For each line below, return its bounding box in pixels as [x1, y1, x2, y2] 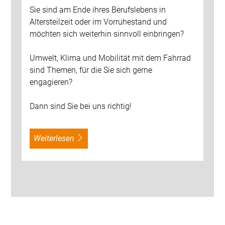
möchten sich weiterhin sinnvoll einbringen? [29, 29, 184, 39]
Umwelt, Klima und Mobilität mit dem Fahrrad [29, 53, 191, 63]
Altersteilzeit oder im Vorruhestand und [29, 17, 167, 27]
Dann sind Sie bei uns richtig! [29, 101, 132, 111]
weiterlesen [40, 133, 74, 143]
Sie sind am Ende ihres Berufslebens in [29, 5, 166, 15]
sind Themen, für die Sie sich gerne [29, 65, 152, 75]
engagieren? [29, 77, 72, 87]
